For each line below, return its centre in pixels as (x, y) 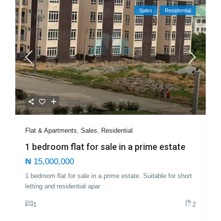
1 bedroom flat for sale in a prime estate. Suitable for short (109, 176)
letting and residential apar (64, 186)
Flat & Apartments (51, 130)
